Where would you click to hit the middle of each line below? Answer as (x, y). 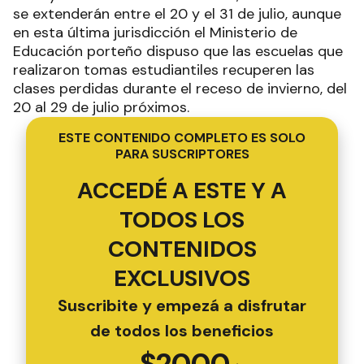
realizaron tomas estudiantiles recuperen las (164, 70)
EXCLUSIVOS (182, 279)
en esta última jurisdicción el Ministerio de (155, 33)
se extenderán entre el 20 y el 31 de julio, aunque (177, 14)
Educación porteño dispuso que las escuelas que (178, 52)
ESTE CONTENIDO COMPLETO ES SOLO (182, 138)
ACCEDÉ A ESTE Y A (182, 191)
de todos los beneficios (182, 331)
